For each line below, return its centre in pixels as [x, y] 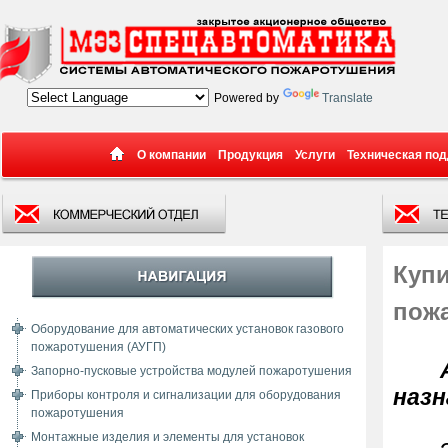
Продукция [250, 155]
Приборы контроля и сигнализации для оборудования [186, 395]
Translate [348, 98]
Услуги [315, 155]
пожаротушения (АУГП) [98, 347]
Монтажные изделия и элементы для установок [167, 437]
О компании [171, 155]
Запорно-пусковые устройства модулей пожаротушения [191, 371]
